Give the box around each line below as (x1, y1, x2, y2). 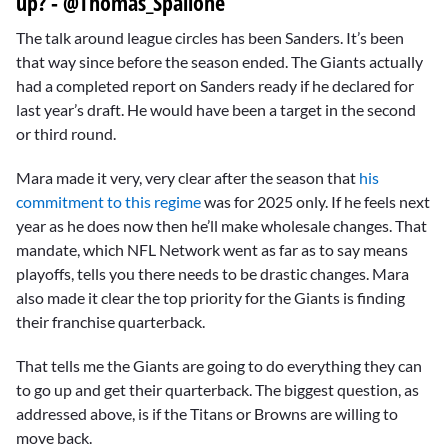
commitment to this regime (16, 191, 201, 211)
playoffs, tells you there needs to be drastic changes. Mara (16, 263, 409, 283)
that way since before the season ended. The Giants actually (16, 51, 423, 71)
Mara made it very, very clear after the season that (16, 167, 359, 187)
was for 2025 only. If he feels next (201, 191, 430, 211)
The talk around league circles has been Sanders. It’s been (16, 27, 404, 47)
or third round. (16, 123, 116, 143)
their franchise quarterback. (16, 311, 205, 331)
